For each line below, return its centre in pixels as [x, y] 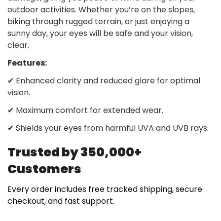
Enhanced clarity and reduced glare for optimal [108, 80]
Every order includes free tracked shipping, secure [105, 189]
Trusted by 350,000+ [74, 152]
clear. [18, 45]
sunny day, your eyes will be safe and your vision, [100, 33]
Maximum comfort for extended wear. [90, 110]
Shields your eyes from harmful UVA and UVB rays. [112, 128]
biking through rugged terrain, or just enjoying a [98, 21]
